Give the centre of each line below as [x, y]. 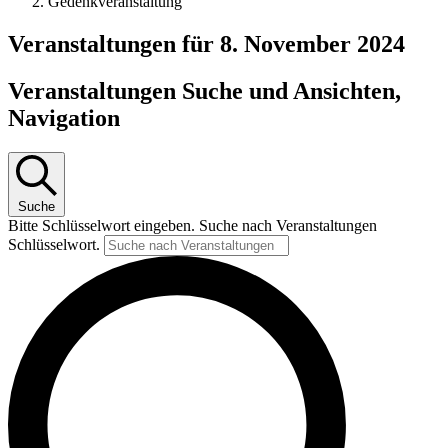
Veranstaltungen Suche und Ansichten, [204, 90]
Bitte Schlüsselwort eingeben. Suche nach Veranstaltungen [192, 225]
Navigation [64, 117]
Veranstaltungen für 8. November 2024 [206, 43]
